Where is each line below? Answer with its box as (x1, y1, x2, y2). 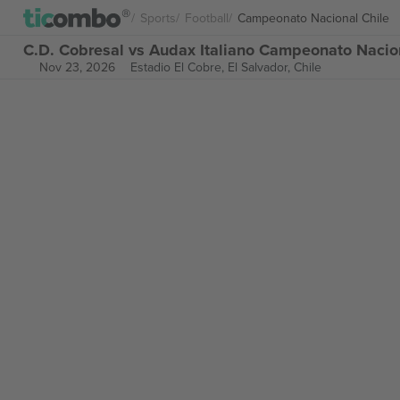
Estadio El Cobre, (129, 58, 228, 76)
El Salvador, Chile (227, 58, 321, 76)
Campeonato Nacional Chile (237, 8, 389, 27)
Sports (140, 8, 176, 27)
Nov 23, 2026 (38, 58, 115, 76)
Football (185, 8, 229, 27)
